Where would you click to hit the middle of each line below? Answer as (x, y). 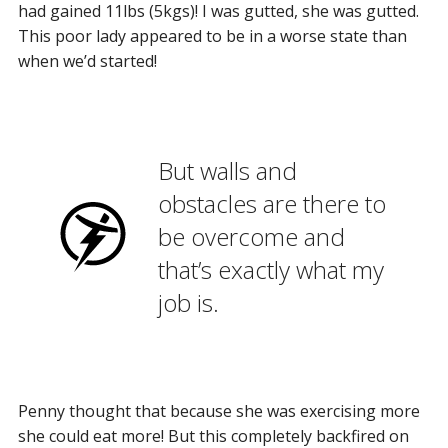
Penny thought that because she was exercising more (218, 410)
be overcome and (251, 236)
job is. (188, 302)
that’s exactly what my (270, 269)
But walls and (227, 170)
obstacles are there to (271, 203)
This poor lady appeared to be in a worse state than (212, 35)
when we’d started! (87, 60)
